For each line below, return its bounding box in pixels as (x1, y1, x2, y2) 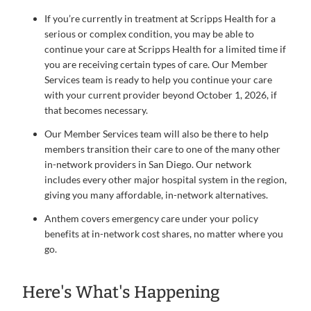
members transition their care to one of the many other (44, 143, 280, 155)
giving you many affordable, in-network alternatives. (44, 189, 268, 201)
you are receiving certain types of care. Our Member (44, 58, 268, 70)
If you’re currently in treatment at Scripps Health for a (44, 12, 276, 24)
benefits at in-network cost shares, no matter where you (44, 228, 283, 239)
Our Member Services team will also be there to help (44, 128, 269, 140)
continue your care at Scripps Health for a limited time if (44, 43, 286, 55)
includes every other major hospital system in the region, (44, 174, 287, 185)
